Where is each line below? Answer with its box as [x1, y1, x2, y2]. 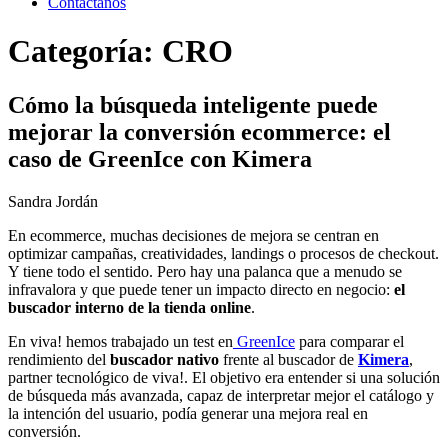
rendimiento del [8, 350, 110, 368]
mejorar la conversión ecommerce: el [8, 118, 391, 145]
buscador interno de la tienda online [8, 298, 251, 316]
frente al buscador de [219, 350, 358, 368]
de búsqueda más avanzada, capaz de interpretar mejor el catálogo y [8, 386, 434, 404]
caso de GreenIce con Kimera [8, 145, 312, 172]
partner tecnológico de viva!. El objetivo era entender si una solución [8, 368, 440, 386]
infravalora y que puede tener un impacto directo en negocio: [8, 280, 394, 298]
